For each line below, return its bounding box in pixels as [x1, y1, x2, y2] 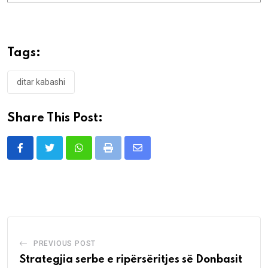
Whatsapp [78, 149, 120, 161]
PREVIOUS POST [33, 239, 96, 248]
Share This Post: [7, 112, 103, 125]
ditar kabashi [17, 77, 65, 87]
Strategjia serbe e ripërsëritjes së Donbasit [20, 254, 242, 266]
